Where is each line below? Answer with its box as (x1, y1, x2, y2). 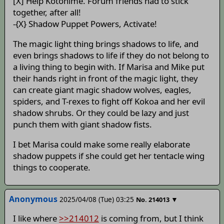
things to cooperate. (12, 161, 90, 173)
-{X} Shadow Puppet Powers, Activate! (12, 18, 157, 30)
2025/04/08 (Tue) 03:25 (59, 194, 134, 204)
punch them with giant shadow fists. (12, 118, 152, 130)
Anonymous (8, 193, 57, 204)
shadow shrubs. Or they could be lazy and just (12, 106, 189, 118)
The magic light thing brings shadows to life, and (12, 37, 198, 49)
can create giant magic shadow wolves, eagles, (12, 83, 191, 95)
